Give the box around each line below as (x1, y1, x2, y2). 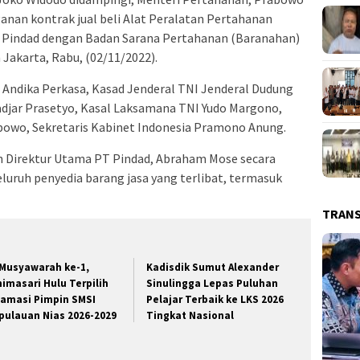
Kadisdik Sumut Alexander (146, 260, 280, 275)
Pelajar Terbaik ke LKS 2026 (146, 292, 284, 307)
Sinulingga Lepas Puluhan (146, 276, 279, 291)
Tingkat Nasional (146, 309, 235, 323)
